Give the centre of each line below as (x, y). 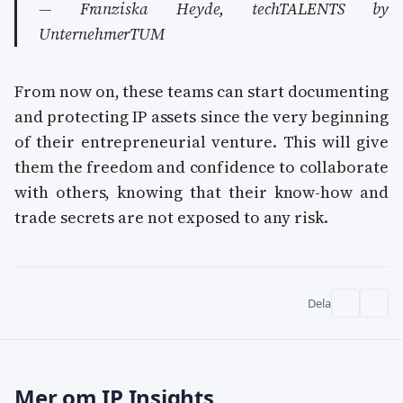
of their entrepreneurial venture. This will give (201, 141)
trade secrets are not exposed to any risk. (171, 217)
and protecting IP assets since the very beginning (201, 116)
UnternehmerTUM (103, 33)
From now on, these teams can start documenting (201, 91)
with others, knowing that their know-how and (201, 192)
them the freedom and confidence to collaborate (201, 166)
